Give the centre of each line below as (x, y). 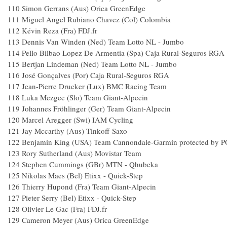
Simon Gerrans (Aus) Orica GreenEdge (84, 8)
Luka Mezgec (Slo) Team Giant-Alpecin (85, 97)
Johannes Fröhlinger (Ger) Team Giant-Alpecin (96, 108)
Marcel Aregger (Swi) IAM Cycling (78, 120)
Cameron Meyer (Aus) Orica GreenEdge (85, 220)
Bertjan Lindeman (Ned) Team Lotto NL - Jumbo (99, 64)
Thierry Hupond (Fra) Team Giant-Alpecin (89, 186)
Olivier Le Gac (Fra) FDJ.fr (64, 209)
